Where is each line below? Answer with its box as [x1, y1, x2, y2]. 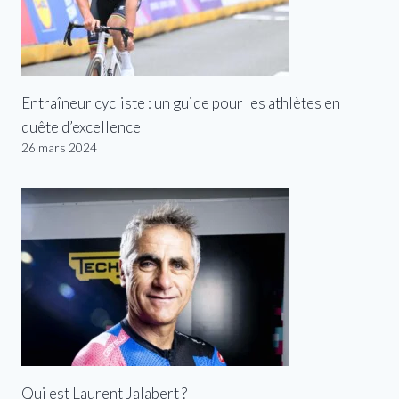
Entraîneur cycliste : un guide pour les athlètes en [21, 93, 340, 112]
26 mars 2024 [21, 140, 97, 155]
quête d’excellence [21, 117, 141, 136]
